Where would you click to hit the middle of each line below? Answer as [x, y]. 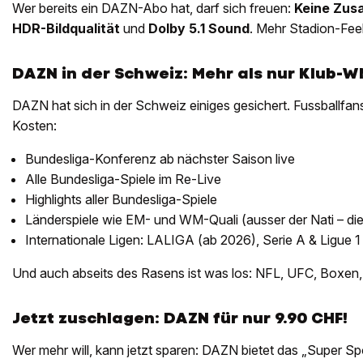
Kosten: [34, 125]
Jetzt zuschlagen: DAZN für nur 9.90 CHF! [180, 318]
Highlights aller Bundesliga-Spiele [121, 199]
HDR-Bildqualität [66, 28]
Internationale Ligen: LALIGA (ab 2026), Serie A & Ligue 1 [193, 239]
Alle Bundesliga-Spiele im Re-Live [123, 179]
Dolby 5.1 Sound [199, 28]
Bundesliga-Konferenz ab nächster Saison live [160, 158]
